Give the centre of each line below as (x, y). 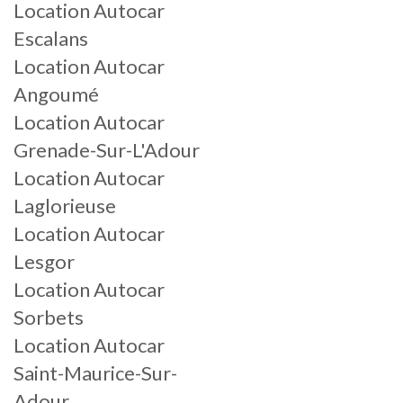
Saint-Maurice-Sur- (95, 373)
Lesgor (44, 261)
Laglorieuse (65, 206)
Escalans (51, 38)
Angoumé (56, 94)
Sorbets (49, 317)
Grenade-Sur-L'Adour (107, 150)
